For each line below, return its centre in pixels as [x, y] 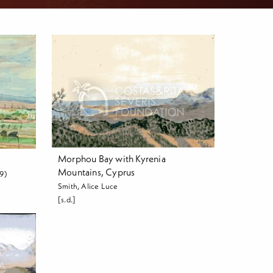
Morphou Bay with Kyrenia [112, 158]
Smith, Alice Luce [88, 186]
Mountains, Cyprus [97, 172]
